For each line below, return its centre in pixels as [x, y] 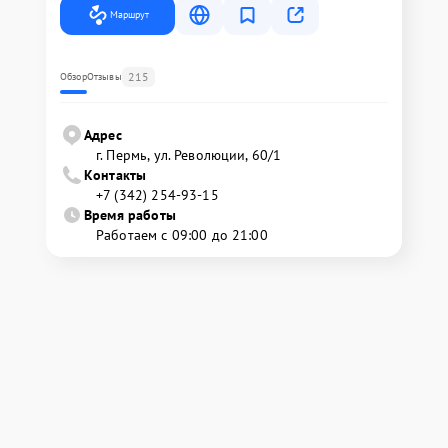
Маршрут [129, 14]
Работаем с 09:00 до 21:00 [182, 234]
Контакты [115, 174]
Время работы [130, 214]
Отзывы [104, 76]
